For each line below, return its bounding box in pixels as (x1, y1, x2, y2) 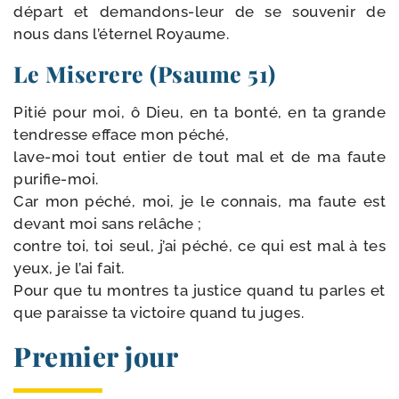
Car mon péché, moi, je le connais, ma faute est (13, 192, 386, 210)
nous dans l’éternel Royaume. (13, 25, 229, 43)
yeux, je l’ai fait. (13, 259, 125, 277)
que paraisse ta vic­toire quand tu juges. (13, 304, 304, 322)
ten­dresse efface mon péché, (13, 126, 229, 143)
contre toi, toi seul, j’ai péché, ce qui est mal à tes (13, 237, 386, 255)
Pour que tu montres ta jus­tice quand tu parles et (13, 281, 386, 299)
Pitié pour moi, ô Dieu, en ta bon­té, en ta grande (13, 103, 386, 121)
